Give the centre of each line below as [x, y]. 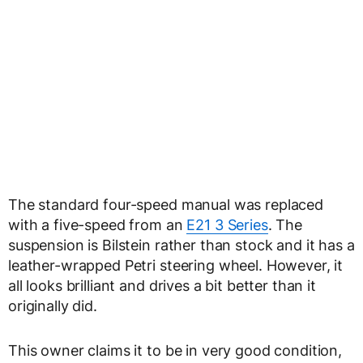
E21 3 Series [227, 225]
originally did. [53, 306]
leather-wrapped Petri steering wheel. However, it [176, 265]
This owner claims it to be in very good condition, [175, 350]
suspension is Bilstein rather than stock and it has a [181, 245]
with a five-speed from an [98, 225]
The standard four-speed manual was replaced [166, 205]
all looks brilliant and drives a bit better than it [162, 286]
